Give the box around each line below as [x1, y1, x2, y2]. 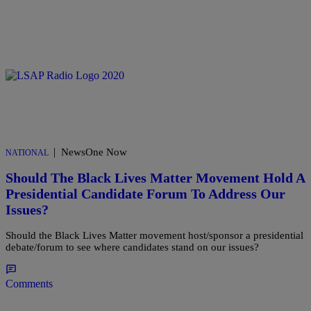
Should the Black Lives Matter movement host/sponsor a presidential [6, 229, 303, 241]
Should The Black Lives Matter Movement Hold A [6, 169, 305, 185]
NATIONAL [6, 148, 49, 158]
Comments [6, 277, 53, 289]
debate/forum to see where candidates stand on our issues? [6, 241, 259, 253]
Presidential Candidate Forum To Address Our [6, 185, 285, 201]
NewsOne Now [61, 146, 127, 158]
